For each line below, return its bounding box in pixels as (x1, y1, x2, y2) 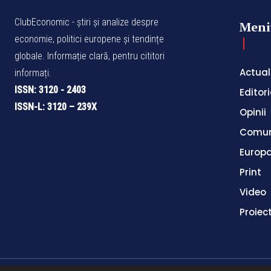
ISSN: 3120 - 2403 (15, 83, 86, 96)
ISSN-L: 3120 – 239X (15, 100, 97, 113)
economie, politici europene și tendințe (15, 33, 164, 45)
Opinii (240, 105, 266, 119)
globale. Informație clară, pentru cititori (15, 50, 165, 62)
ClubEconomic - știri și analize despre (15, 16, 158, 28)
